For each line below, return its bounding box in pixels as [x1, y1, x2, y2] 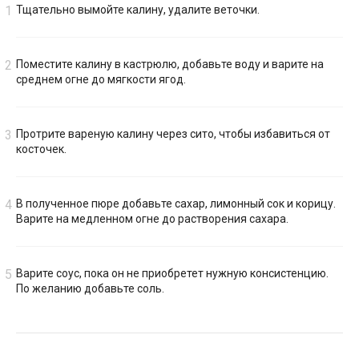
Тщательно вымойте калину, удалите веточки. [16, 3, 260, 17]
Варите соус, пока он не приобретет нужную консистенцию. [16, 267, 329, 280]
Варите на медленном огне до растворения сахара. [16, 212, 288, 226]
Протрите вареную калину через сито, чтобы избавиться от [16, 127, 330, 141]
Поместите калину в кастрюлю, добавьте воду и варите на [16, 58, 324, 71]
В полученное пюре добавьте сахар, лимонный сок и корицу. [16, 197, 336, 211]
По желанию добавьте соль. [16, 282, 164, 296]
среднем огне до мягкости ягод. [16, 73, 186, 87]
